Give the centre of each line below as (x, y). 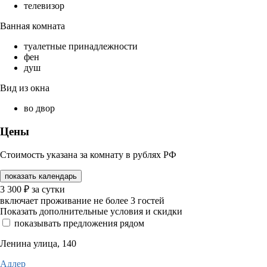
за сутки (48, 189)
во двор (39, 108)
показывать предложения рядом (79, 223)
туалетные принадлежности (81, 46)
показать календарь (41, 176)
